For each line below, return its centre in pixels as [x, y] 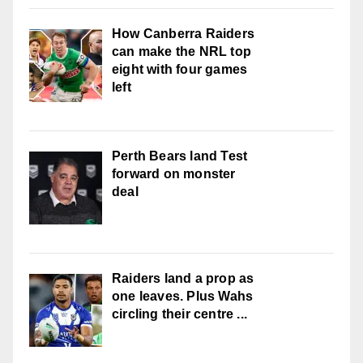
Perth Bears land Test [180, 156]
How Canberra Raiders [183, 33]
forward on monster [174, 173]
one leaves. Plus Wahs [183, 296]
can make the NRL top [181, 51]
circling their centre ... [179, 314]
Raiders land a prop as [183, 278]
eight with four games [180, 69]
